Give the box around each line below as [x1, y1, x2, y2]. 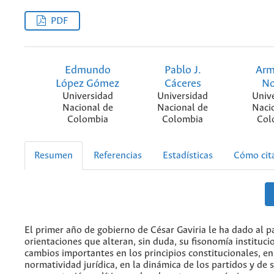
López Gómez [56, 77, 120, 90]
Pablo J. [164, 64, 201, 76]
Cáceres [164, 77, 201, 90]
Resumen [34, 150, 73, 161]
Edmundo [64, 64, 111, 76]
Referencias [94, 150, 142, 161]
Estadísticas [163, 150, 213, 161]
